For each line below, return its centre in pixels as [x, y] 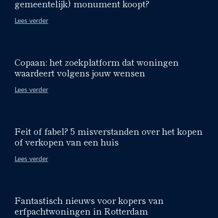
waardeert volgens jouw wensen [80, 72]
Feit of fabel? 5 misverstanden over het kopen [109, 131]
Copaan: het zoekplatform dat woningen [97, 62]
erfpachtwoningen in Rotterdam [81, 210]
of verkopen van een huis [67, 141]
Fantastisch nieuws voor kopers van [89, 200]
